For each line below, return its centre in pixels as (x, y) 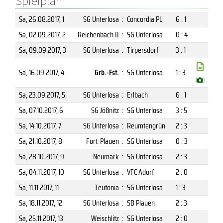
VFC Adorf (140, 172)
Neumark (106, 156)
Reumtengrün (146, 125)
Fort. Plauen (102, 141)
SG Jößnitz (105, 110)
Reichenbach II (98, 34)
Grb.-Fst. (107, 72)
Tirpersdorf (143, 50)
